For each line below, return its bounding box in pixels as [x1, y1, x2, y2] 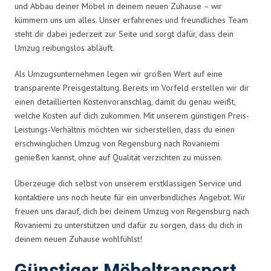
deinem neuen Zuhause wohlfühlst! [15, 233, 142, 244]
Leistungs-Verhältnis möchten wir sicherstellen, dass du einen [15, 123, 235, 135]
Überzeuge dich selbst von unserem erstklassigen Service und [15, 177, 241, 189]
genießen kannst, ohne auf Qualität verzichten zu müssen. [15, 151, 223, 163]
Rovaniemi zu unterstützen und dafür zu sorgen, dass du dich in [15, 219, 243, 230]
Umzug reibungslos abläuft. [15, 42, 114, 53]
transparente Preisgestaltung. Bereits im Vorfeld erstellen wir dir [15, 82, 249, 93]
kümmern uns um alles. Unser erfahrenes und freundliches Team [15, 14, 248, 25]
